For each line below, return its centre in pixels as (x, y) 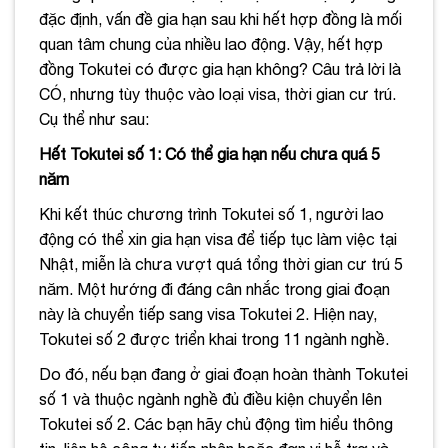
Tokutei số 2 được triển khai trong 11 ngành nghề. (214, 338)
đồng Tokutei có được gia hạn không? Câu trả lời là (220, 68)
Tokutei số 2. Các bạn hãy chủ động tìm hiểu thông (216, 423)
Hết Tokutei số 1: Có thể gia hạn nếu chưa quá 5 (209, 153)
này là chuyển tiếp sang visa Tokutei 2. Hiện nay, (208, 313)
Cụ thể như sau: (94, 118)
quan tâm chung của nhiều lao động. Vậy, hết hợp (211, 43)
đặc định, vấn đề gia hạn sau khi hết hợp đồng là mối (220, 18)
